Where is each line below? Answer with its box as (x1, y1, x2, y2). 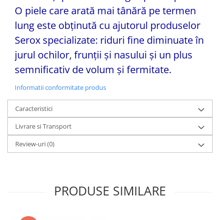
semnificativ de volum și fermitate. (15, 63, 171, 76)
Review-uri (15, 139, 47, 148)
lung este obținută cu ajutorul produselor (15, 19, 200, 32)
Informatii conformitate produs (15, 83, 106, 92)
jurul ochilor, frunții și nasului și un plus (15, 48, 192, 61)
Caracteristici (15, 104, 53, 113)
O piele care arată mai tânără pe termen (15, 4, 196, 17)
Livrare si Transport (15, 122, 72, 131)
